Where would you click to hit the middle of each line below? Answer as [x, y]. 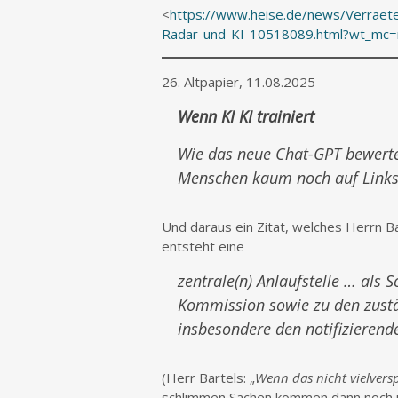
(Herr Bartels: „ [208, 378]
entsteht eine [203, 246]
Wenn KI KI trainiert [246, 116]
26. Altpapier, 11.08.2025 [239, 82]
